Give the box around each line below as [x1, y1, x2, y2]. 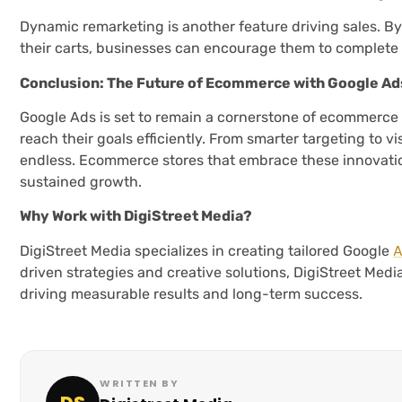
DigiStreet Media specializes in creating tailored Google [20, 241, 393, 259]
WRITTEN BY [100, 376, 179, 391]
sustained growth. [20, 173, 142, 191]
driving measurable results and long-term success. [20, 284, 363, 302]
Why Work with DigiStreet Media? [20, 207, 252, 225]
